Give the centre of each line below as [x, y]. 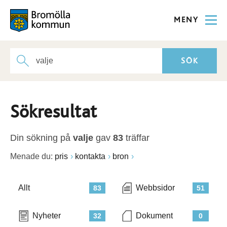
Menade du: [31, 156]
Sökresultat [54, 112]
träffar [136, 138]
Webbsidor [155, 188]
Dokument [154, 216]
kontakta [90, 156]
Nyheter [47, 216]
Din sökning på [42, 138]
